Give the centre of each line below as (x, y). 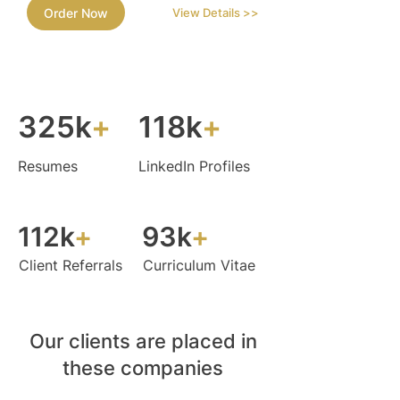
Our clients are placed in (143, 342)
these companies (143, 368)
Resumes (48, 167)
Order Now (76, 12)
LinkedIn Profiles (194, 167)
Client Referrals (71, 266)
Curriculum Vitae (199, 266)
